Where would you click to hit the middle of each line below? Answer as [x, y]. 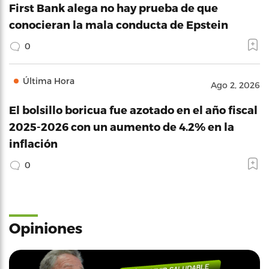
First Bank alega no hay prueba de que [113, 8]
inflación [33, 143]
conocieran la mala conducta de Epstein [119, 24]
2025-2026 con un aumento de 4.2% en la [122, 126]
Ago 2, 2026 [235, 85]
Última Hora [49, 81]
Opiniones [46, 228]
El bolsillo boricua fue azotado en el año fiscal [133, 110]
